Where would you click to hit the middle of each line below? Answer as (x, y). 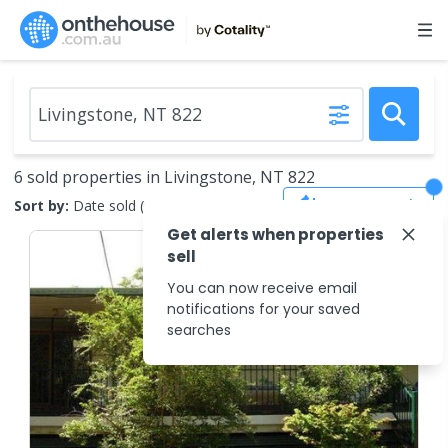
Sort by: (41, 205)
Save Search (373, 205)
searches (199, 330)
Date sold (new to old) (145, 205)
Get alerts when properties (275, 234)
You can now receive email (262, 288)
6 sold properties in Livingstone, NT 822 (164, 177)
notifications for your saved (263, 309)
